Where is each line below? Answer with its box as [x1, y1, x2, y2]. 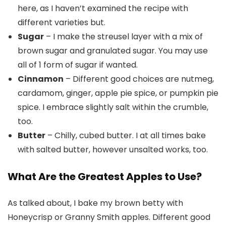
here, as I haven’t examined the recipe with [18, 3, 188, 14]
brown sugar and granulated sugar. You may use [18, 45, 208, 56]
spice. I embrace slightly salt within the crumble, [18, 101, 208, 113]
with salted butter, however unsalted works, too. [18, 144, 208, 155]
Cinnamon [18, 73, 64, 85]
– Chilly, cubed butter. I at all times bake [45, 130, 206, 141]
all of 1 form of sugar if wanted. [18, 59, 138, 71]
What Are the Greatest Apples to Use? [8, 169, 202, 184]
